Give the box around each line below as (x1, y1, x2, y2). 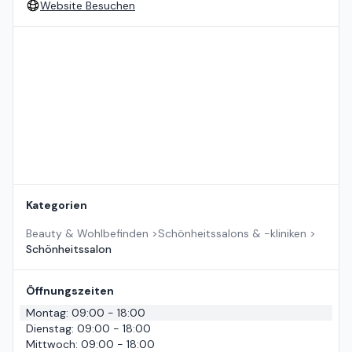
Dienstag (26, 321, 71, 336)
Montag (26, 306, 66, 321)
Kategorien (26, 198, 87, 213)
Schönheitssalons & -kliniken (158, 226, 306, 241)
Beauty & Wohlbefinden (26, 226, 148, 241)
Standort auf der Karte (13, 27, 130, 42)
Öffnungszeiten (26, 284, 114, 299)
